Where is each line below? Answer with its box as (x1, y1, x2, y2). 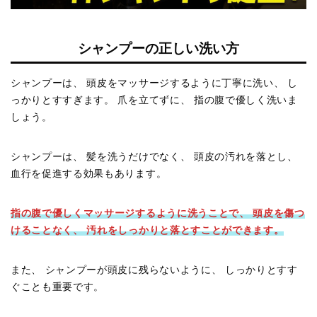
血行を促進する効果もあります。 (11, 168, 167, 180)
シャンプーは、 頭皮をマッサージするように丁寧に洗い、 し (11, 78, 298, 89)
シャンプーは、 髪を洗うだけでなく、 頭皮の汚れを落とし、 (11, 151, 298, 163)
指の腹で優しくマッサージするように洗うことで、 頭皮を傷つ (11, 208, 305, 219)
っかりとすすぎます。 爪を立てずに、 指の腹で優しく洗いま (11, 95, 298, 106)
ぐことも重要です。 (11, 282, 105, 293)
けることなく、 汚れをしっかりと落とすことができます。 (11, 225, 284, 236)
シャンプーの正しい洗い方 (78, 41, 239, 57)
